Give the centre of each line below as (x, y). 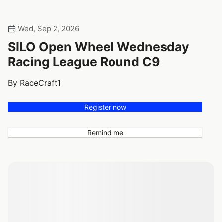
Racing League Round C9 (84, 62)
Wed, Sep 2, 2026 (48, 28)
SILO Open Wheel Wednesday (99, 46)
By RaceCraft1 (34, 83)
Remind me (105, 132)
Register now (105, 107)
